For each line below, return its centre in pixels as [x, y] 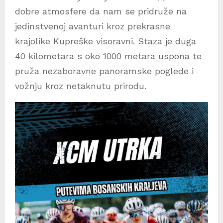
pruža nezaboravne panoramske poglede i [104, 71]
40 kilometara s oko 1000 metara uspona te [108, 56]
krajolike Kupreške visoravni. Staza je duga [106, 41]
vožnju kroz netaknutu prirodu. [81, 86]
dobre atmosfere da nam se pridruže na [101, 11]
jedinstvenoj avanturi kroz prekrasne [93, 26]
